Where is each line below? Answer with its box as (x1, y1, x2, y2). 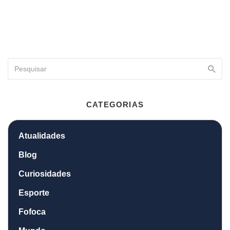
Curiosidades (18, 169, 71, 178)
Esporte (18, 188, 49, 197)
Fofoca (18, 207, 46, 216)
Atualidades (18, 131, 65, 140)
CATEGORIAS (86, 100, 144, 109)
